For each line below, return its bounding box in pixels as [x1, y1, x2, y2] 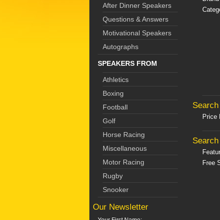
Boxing [103, 89, 124, 97]
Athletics [103, 76, 129, 83]
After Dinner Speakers [103, 1, 171, 9]
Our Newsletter [93, 202, 148, 212]
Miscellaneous [103, 144, 147, 152]
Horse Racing [103, 131, 145, 138]
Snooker [103, 186, 129, 193]
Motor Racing [103, 158, 144, 166]
